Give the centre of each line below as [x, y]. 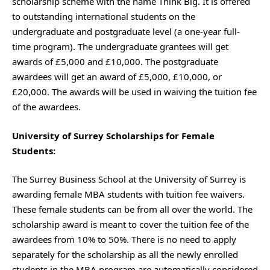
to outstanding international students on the [104, 16]
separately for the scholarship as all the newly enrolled [125, 254]
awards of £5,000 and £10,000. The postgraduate [115, 61]
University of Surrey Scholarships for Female [113, 135]
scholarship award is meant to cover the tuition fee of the [130, 224]
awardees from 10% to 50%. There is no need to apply [124, 239]
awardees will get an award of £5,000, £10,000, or [117, 77]
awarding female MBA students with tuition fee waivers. [128, 194]
